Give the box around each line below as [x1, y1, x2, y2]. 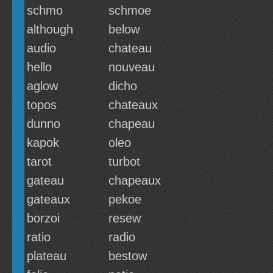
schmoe [108, 4, 151, 17]
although [27, 23, 73, 36]
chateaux [108, 98, 158, 112]
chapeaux [108, 174, 161, 187]
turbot [108, 155, 140, 168]
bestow [108, 249, 147, 263]
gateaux [27, 193, 70, 206]
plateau [27, 249, 66, 263]
